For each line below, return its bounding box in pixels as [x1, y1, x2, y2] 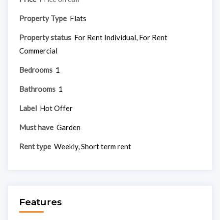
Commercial [19, 46, 57, 55]
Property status [19, 32, 71, 42]
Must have [19, 122, 54, 132]
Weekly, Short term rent [54, 141, 132, 151]
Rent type [19, 141, 51, 151]
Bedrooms [19, 65, 53, 74]
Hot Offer [40, 103, 73, 112]
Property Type [19, 13, 67, 23]
